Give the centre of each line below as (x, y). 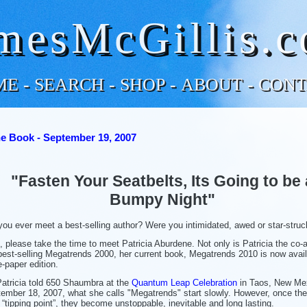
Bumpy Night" (162, 200)
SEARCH (69, 84)
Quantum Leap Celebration (186, 282)
